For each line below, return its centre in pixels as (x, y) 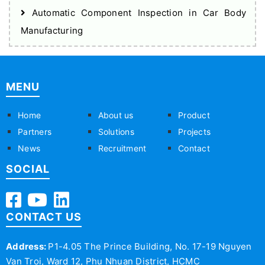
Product (194, 115)
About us (116, 115)
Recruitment (122, 148)
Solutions (116, 132)
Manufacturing (52, 30)
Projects (195, 132)
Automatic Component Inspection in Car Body (136, 13)
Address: (27, 246)
